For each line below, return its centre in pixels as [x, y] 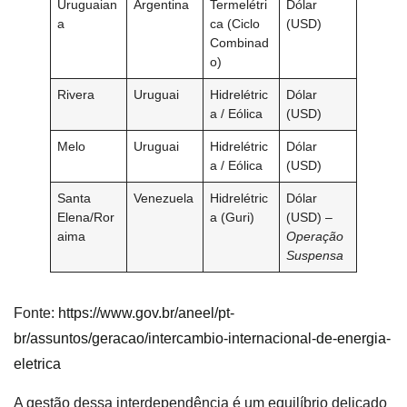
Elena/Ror [86, 218]
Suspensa [315, 256]
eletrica [37, 364]
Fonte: [34, 313]
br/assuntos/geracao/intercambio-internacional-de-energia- [202, 339]
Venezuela [164, 199]
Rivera [76, 95]
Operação [315, 237]
